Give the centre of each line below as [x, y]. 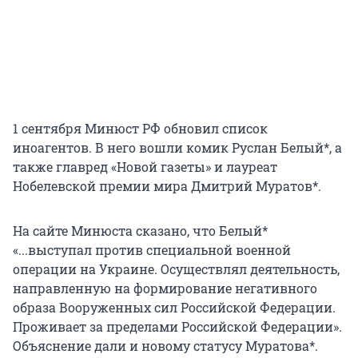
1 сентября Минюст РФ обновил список [140, 129]
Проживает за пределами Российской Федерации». [177, 327]
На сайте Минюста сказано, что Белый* [140, 231]
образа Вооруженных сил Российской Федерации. [174, 308]
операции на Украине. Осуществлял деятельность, [176, 269]
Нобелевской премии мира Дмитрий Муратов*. [167, 186]
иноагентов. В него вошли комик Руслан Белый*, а [177, 148]
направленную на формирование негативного [165, 288]
